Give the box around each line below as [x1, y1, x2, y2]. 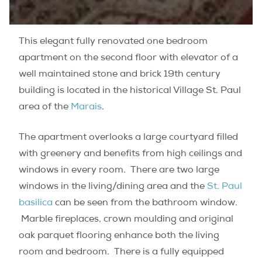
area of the [19, 103, 71, 113]
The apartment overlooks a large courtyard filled [19, 133, 238, 143]
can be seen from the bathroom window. [53, 199, 237, 209]
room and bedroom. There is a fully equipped [19, 248, 224, 258]
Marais [71, 103, 102, 113]
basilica [19, 199, 53, 209]
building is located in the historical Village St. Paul [19, 87, 241, 96]
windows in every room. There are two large [19, 166, 219, 176]
